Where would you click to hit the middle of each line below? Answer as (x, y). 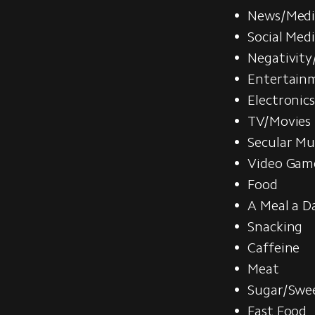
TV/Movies (279, 121)
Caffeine (274, 247)
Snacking (275, 226)
